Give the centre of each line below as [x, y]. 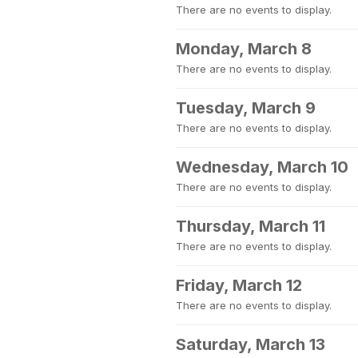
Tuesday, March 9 [246, 108]
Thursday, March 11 [251, 226]
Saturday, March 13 [251, 344]
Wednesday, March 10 [262, 167]
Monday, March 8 [244, 49]
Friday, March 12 [239, 285]
